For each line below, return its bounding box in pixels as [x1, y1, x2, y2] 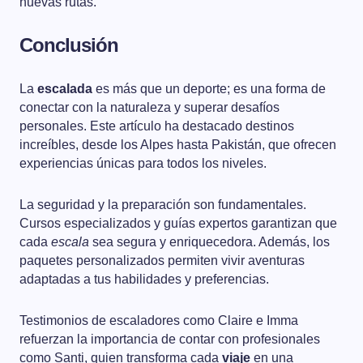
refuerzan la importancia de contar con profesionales [19, 332, 320, 347]
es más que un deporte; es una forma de [92, 82, 326, 96]
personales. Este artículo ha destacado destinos [19, 119, 294, 134]
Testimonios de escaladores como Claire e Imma [19, 314, 298, 328]
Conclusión [19, 34, 119, 57]
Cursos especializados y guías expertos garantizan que [19, 216, 337, 231]
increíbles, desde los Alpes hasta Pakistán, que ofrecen [19, 138, 336, 152]
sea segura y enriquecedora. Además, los [89, 235, 330, 250]
